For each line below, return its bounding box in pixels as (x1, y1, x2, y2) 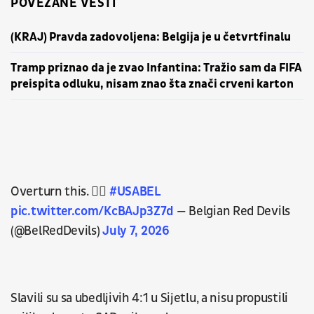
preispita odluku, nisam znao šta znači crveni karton (11, 76, 294, 91)
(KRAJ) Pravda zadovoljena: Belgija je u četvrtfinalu (11, 29, 291, 44)
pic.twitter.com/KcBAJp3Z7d (11, 203, 175, 219)
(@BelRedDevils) (11, 223, 103, 239)
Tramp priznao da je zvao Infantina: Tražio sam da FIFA (11, 60, 302, 75)
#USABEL (109, 184, 161, 200)
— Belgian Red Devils (174, 203, 290, 219)
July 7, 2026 (102, 223, 170, 239)
